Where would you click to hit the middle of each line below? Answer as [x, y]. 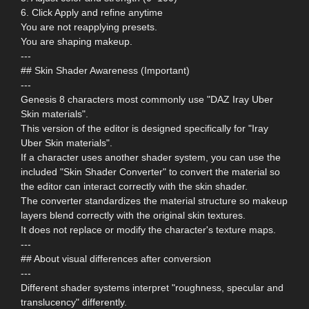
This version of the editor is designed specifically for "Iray [144, 129]
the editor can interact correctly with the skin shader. [134, 187]
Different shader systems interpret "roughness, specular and [152, 288]
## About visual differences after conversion [116, 259]
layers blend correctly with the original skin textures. [133, 216]
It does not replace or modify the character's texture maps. [148, 230]
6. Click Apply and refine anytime [92, 13]
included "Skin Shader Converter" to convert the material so [150, 172]
